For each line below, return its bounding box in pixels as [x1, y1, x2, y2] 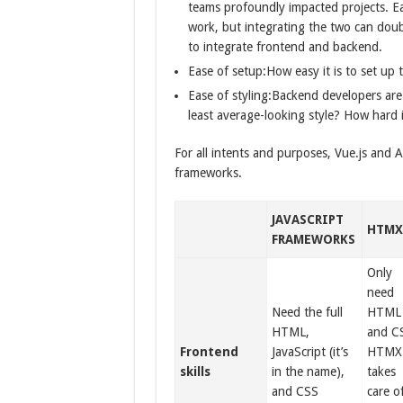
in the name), [272, 364, 345, 379]
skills [180, 364, 211, 379]
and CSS [272, 384, 319, 399]
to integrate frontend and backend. [187, 40, 382, 54]
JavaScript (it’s [272, 345, 349, 359]
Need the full [272, 305, 344, 319]
